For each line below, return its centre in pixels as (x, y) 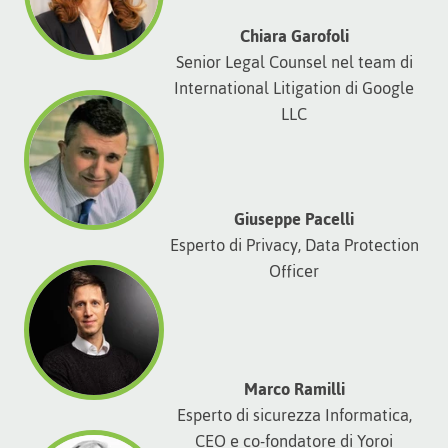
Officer (294, 270)
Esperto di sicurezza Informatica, (294, 414)
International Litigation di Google (294, 87)
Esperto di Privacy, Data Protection (294, 244)
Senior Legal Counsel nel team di (294, 61)
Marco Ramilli (294, 388)
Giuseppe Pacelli (294, 218)
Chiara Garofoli (294, 35)
